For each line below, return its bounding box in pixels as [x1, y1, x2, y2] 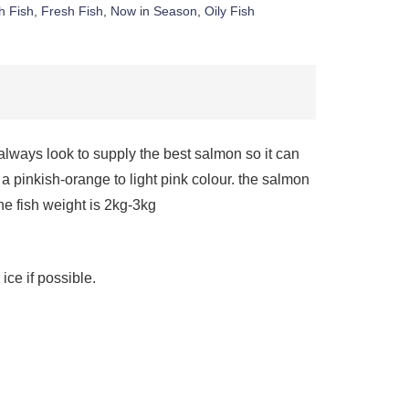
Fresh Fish [40, 4, 103, 19]
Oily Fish [204, 4, 255, 19]
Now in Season [110, 4, 197, 19]
